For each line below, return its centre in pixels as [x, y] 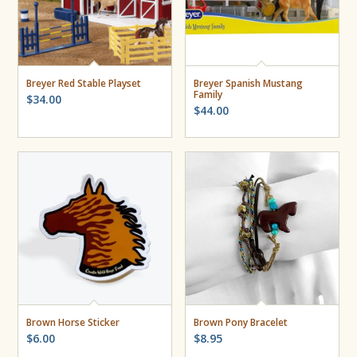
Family [208, 95]
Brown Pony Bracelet [241, 323]
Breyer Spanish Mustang [249, 84]
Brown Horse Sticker [73, 323]
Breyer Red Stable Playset [84, 84]
